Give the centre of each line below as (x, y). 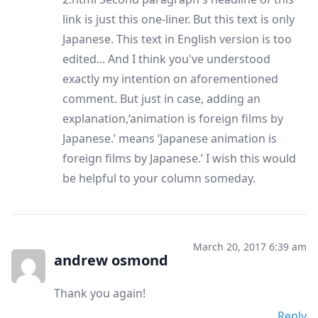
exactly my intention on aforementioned (170, 78)
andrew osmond (111, 260)
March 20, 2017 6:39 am (250, 247)
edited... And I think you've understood (166, 59)
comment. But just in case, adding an (161, 98)
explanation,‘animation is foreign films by (173, 118)
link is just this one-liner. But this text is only (179, 19)
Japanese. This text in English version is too (177, 39)
